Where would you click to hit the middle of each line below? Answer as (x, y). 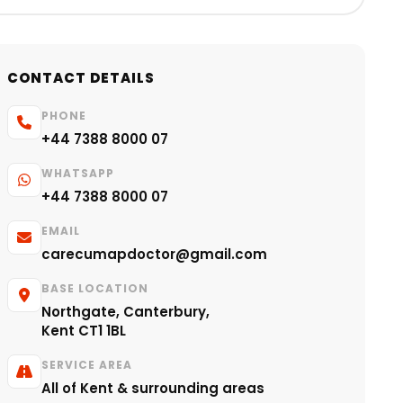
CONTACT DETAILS (81, 78)
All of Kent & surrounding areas (153, 388)
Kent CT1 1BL (84, 331)
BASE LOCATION (95, 288)
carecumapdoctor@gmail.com (154, 254)
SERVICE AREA (87, 365)
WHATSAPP (78, 173)
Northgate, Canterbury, (125, 312)
